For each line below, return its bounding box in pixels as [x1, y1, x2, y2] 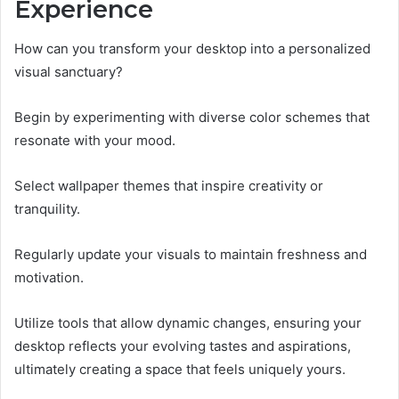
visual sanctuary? [14, 63, 123, 81]
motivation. [14, 269, 84, 287]
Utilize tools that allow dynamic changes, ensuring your [14, 314, 362, 332]
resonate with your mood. [14, 132, 175, 150]
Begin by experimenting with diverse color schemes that [14, 109, 370, 126]
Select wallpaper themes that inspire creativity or [14, 177, 323, 195]
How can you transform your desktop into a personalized [14, 40, 370, 58]
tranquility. [14, 200, 80, 218]
